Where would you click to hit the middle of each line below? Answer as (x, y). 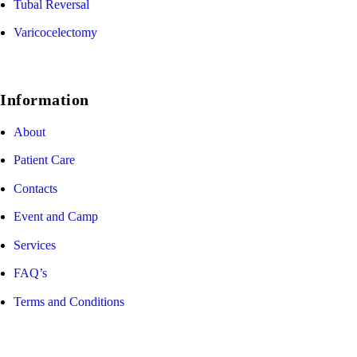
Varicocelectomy (55, 33)
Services (35, 245)
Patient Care (44, 160)
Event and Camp (56, 217)
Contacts (35, 188)
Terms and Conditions (69, 301)
